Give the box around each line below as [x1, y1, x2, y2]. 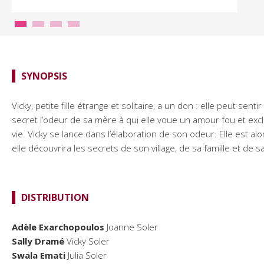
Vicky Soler [64, 235, 110, 247]
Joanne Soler [104, 221, 158, 233]
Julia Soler [65, 249, 107, 262]
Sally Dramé [12, 235, 64, 247]
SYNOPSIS [21, 69, 67, 82]
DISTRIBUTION [21, 191, 89, 204]
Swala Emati [12, 249, 65, 262]
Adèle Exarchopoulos [12, 221, 104, 233]
